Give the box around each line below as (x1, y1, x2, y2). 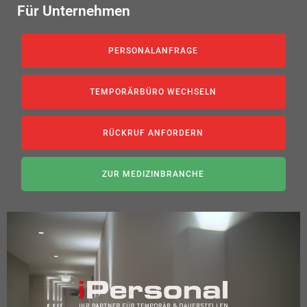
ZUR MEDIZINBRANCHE (102, 169, 205, 179)
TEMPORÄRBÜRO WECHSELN (90, 86, 217, 97)
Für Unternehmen (17, 2, 130, 19)
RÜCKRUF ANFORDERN (103, 127, 204, 138)
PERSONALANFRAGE (108, 45, 199, 56)
